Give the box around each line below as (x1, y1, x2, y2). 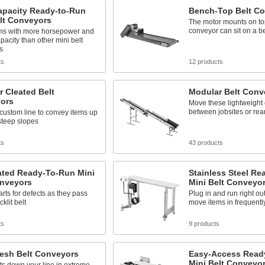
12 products (188, 58, 223, 65)
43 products (188, 139, 223, 146)
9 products (188, 220, 219, 227)
